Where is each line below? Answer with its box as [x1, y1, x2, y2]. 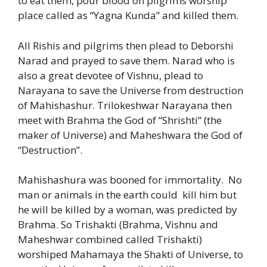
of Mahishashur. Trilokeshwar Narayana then [18, 98, 232, 112]
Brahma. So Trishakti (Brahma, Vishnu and [18, 218, 218, 232]
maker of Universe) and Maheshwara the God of [18, 128, 243, 142]
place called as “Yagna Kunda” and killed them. [18, 8, 241, 23]
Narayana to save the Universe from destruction [18, 83, 243, 97]
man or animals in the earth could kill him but [18, 188, 237, 202]
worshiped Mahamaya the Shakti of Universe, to [18, 247, 243, 262]
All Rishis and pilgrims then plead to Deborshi [18, 38, 234, 52]
